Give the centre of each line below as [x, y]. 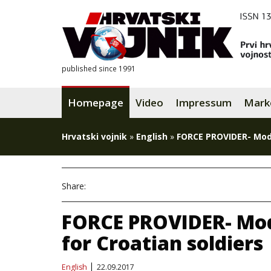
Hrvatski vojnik [94, 136]
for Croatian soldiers [162, 243]
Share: [74, 186]
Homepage [96, 103]
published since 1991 [99, 68]
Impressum [204, 103]
